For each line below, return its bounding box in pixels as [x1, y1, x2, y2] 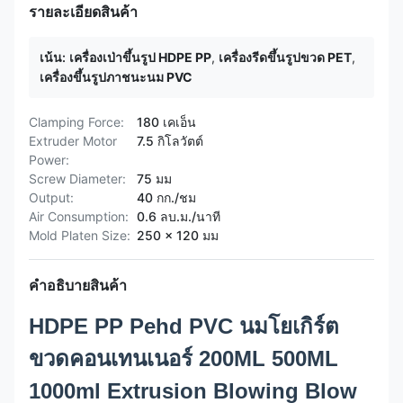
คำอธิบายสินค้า [29, 276, 127, 294]
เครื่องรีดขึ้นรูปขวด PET [219, 49, 352, 65]
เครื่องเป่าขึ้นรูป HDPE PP [69, 49, 211, 65]
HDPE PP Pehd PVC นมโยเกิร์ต [29, 314, 339, 338]
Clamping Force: [29, 114, 124, 130]
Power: [29, 152, 69, 167]
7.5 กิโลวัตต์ [137, 133, 203, 148]
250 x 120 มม [137, 228, 219, 243]
